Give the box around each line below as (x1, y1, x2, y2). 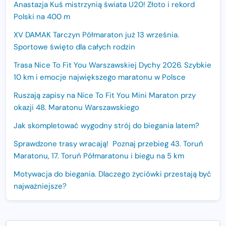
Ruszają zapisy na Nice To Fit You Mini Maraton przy (14, 90, 196, 101)
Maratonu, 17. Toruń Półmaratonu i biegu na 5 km (14, 151, 184, 161)
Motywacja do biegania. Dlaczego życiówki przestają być (14, 169, 211, 180)
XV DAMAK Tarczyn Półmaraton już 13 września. (14, 30, 179, 40)
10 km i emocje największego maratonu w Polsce (14, 72, 186, 83)
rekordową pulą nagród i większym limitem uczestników (14, 211, 209, 222)
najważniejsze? (14, 181, 67, 192)
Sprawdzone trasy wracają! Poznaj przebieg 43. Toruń (14, 139, 203, 149)
